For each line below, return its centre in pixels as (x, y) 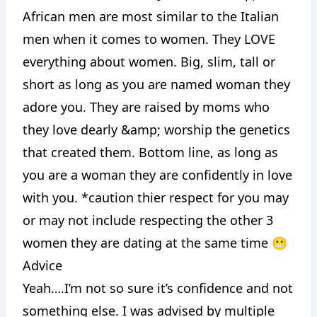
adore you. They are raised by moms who (146, 107)
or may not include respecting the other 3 (148, 220)
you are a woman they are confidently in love (157, 175)
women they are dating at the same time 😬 (155, 243)
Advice (42, 265)
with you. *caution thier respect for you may (156, 197)
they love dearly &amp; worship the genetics (156, 129)
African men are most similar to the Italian (151, 16)
